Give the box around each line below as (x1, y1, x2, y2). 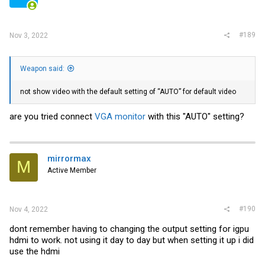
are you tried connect (9, 111, 95, 122)
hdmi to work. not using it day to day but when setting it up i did (9, 235, 254, 245)
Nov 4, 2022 (9, 205, 48, 214)
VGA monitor (95, 111, 146, 122)
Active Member (47, 166, 96, 174)
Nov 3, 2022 (9, 31, 48, 40)
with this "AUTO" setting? (146, 111, 244, 122)
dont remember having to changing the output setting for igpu (9, 224, 249, 234)
